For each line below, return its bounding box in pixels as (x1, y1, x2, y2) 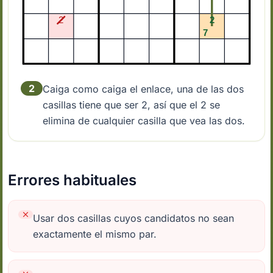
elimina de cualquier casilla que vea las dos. (43, 115, 246, 127)
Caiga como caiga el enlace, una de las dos (43, 83, 244, 96)
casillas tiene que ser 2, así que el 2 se (43, 99, 221, 112)
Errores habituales (8, 171, 137, 190)
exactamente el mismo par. (33, 228, 157, 241)
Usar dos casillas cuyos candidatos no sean (33, 212, 235, 225)
